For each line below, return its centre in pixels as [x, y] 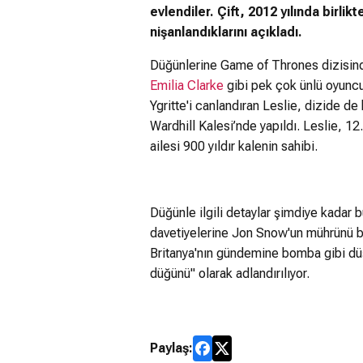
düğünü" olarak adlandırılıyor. [230, 273]
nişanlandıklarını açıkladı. [226, 32]
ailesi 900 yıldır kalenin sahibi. [234, 146]
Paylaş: [171, 348]
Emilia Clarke [187, 85]
